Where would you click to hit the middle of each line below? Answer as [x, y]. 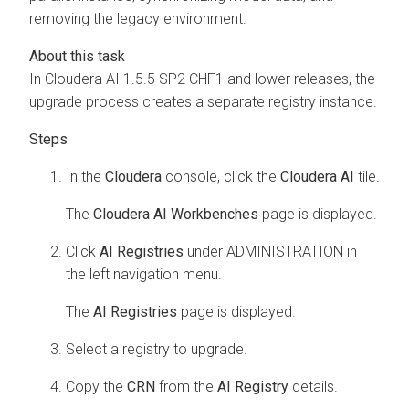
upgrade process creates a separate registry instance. [203, 101]
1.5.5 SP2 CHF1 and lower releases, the [247, 79]
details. [313, 386]
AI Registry [253, 386]
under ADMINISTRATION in [270, 251]
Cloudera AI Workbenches [176, 214]
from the [186, 386]
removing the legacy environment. [138, 18]
